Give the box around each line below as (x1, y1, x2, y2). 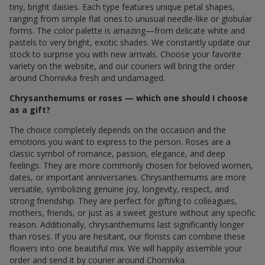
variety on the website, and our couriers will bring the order (9, 60, 235, 72)
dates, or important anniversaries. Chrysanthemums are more (9, 171, 246, 183)
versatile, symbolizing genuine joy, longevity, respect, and (9, 183, 229, 195)
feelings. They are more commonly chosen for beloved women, (9, 159, 253, 171)
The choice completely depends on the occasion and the (9, 124, 226, 135)
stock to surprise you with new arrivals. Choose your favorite (9, 48, 241, 60)
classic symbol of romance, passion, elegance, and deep (9, 147, 225, 159)
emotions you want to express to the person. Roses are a (9, 135, 231, 147)
